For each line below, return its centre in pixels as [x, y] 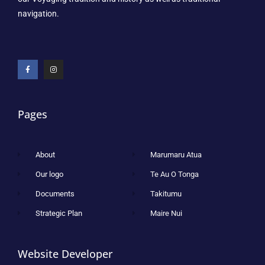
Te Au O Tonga [175, 174]
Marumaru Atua [176, 155]
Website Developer [65, 254]
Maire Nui [167, 214]
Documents [55, 194]
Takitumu [166, 194]
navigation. [38, 14]
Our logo [50, 174]
